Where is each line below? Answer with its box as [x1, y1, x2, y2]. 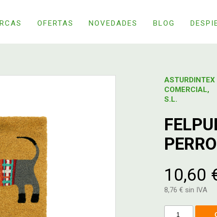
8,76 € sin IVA [164, 185, 207, 194]
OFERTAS [37, 18, 74, 28]
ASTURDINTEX [164, 76, 215, 84]
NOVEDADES [89, 18, 138, 28]
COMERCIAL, [164, 85, 209, 94]
